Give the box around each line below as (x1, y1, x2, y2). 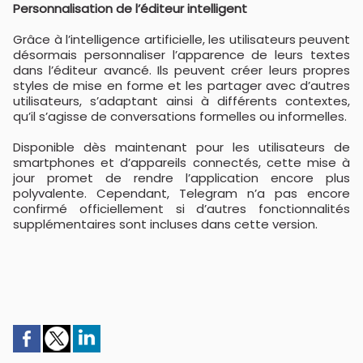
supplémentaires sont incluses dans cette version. (13, 216, 318, 233)
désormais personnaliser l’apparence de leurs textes (13, 46, 350, 63)
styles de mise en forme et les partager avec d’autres (13, 77, 350, 94)
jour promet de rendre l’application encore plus (13, 169, 350, 186)
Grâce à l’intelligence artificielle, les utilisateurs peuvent (13, 31, 350, 48)
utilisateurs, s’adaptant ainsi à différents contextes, (13, 92, 350, 109)
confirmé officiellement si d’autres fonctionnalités (13, 200, 350, 217)
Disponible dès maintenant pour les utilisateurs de (13, 139, 350, 156)
